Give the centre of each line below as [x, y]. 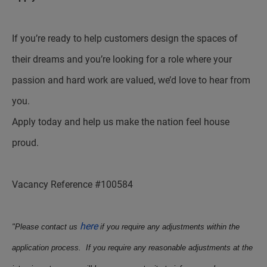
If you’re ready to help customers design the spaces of [125, 38]
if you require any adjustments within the [169, 227]
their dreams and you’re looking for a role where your [122, 59]
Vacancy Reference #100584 [72, 184]
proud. [25, 143]
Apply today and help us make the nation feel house [121, 122]
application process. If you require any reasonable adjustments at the [132, 248]
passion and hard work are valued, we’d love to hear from [131, 80]
